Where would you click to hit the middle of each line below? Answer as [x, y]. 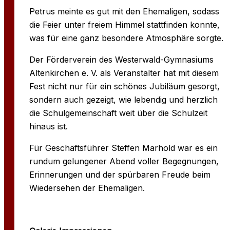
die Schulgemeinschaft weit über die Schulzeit [118, 113]
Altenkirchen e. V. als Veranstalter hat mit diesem [124, 73]
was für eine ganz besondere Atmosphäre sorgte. [126, 38]
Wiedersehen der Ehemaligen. [87, 188]
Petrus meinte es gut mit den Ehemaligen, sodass [124, 11]
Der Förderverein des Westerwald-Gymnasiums [121, 59]
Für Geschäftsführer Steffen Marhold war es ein [123, 148]
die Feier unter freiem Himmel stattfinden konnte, [124, 24]
